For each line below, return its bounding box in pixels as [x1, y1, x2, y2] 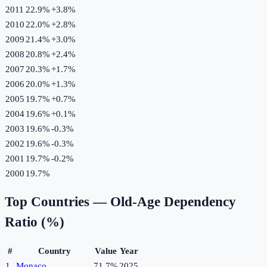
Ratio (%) [5, 215, 64, 230]
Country [38, 246, 71, 256]
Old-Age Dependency [110, 194, 236, 210]
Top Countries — [5, 194, 110, 210]
